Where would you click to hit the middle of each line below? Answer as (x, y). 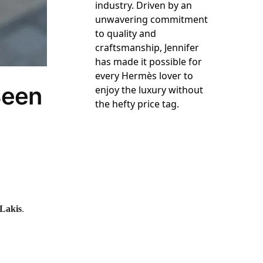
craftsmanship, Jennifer (147, 48)
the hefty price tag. (137, 104)
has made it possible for (149, 62)
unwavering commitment (152, 20)
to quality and (126, 34)
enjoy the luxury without (149, 90)
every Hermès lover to (144, 76)
